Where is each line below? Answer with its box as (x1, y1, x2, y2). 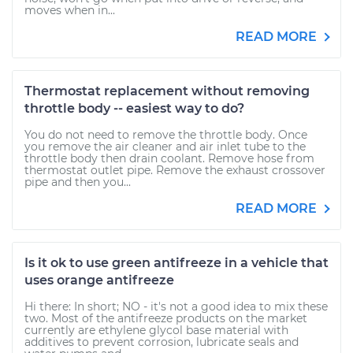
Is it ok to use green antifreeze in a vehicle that (24, 255, 329, 270)
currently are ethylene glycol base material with (24, 323, 288, 337)
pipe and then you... (24, 175, 131, 189)
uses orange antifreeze (24, 273, 174, 288)
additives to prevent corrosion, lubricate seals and (24, 335, 299, 349)
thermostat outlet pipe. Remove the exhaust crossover (24, 163, 325, 177)
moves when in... (24, 3, 115, 17)
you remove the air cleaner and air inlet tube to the (24, 139, 306, 154)
